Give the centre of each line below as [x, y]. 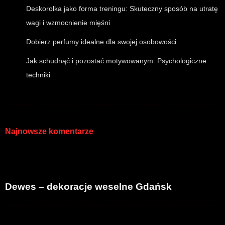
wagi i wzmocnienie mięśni [68, 23]
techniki [38, 75]
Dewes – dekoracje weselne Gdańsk [88, 187]
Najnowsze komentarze [49, 131]
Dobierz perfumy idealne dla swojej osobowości [101, 42]
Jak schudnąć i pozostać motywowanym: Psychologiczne [116, 61]
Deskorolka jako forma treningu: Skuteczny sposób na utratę [122, 9]
